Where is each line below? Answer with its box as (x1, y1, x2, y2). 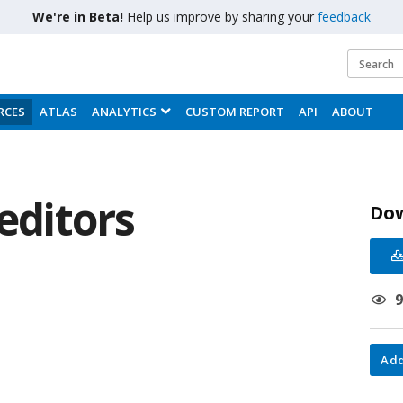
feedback (318, 8, 371, 25)
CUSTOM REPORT (185, 103, 284, 120)
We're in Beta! (32, 8, 127, 25)
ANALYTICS (92, 103, 157, 120)
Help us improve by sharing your (127, 8, 318, 25)
